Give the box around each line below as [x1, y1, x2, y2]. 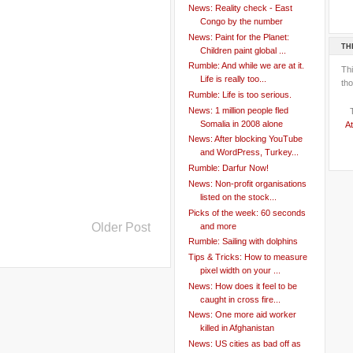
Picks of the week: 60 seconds [188, 207, 306, 217]
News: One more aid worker [188, 310, 296, 320]
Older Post [91, 221, 150, 234]
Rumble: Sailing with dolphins [188, 236, 298, 247]
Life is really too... [199, 74, 266, 84]
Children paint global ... [199, 45, 286, 55]
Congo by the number [199, 17, 283, 27]
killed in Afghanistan [199, 323, 274, 333]
